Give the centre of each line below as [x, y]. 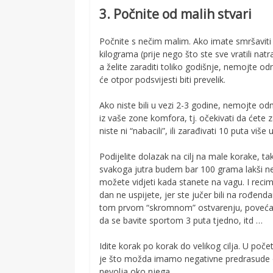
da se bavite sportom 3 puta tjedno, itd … [181, 220]
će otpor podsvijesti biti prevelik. [163, 79]
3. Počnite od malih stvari [176, 14]
